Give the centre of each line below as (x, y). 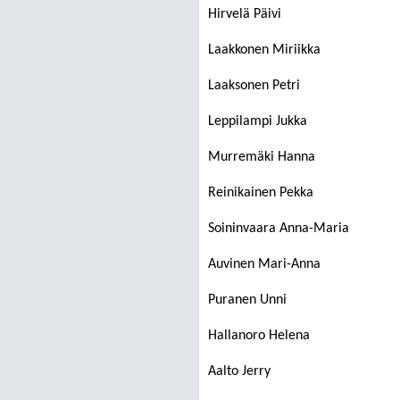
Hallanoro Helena (259, 336)
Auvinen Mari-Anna (264, 264)
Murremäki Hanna (262, 157)
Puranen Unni (247, 300)
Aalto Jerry (239, 371)
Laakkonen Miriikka (264, 50)
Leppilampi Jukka (258, 121)
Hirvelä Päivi (245, 14)
